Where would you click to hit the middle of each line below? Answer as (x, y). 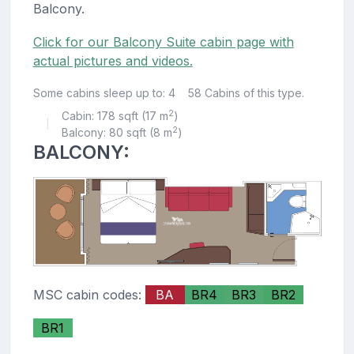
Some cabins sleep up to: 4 (104, 93)
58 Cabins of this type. (246, 93)
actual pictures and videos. (113, 61)
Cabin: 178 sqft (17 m (115, 116)
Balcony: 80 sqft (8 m (117, 133)
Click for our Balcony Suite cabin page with (163, 42)
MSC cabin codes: (89, 294)
